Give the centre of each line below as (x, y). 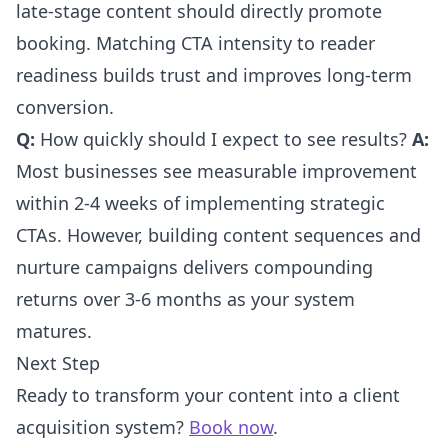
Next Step (58, 362)
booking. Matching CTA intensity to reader (195, 42)
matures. (54, 330)
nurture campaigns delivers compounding (194, 266)
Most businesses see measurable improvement (216, 170)
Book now (231, 426)
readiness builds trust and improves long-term (214, 74)
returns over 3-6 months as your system (185, 298)
